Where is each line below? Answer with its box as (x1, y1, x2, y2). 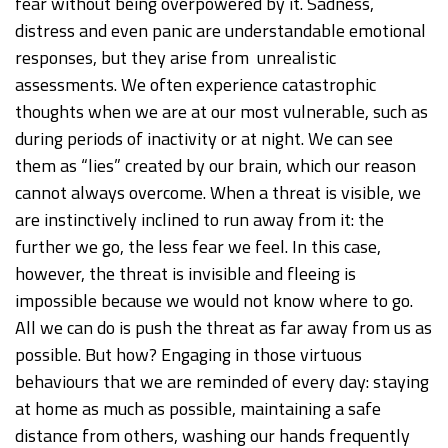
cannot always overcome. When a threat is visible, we (15, 179, 421, 207)
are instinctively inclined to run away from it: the (15, 206, 384, 234)
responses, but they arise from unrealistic (15, 44, 336, 72)
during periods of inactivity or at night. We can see (15, 125, 393, 153)
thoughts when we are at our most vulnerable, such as (15, 98, 428, 126)
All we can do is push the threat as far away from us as (15, 314, 432, 342)
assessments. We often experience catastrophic (15, 71, 376, 99)
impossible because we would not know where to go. (15, 287, 413, 315)
